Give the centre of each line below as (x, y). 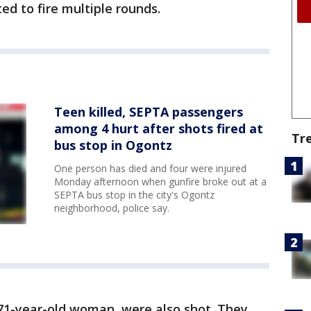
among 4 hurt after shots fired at (159, 128)
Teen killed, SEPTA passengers (149, 112)
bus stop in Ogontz (113, 145)
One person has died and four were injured (150, 168)
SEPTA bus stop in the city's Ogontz (134, 195)
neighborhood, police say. (112, 208)
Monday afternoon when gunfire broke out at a (160, 182)
